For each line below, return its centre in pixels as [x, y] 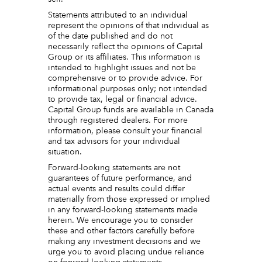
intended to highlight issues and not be [122, 68]
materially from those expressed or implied [129, 200]
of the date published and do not [111, 36]
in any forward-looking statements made [123, 210]
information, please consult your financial [125, 131]
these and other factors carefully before [122, 231]
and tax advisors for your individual [114, 141]
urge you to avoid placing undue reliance [126, 252]
